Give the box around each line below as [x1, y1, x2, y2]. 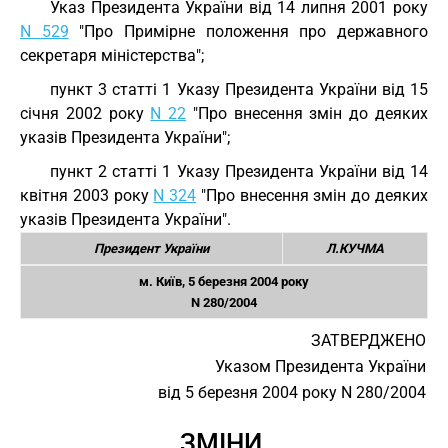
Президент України [94, 241, 209, 256]
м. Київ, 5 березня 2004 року [139, 274, 309, 289]
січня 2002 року [20, 104, 151, 123]
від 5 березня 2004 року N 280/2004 [158, 383, 426, 402]
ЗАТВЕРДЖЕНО [311, 331, 426, 350]
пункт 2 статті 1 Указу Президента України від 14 [50, 162, 428, 181]
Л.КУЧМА [326, 241, 384, 256]
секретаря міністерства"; [20, 46, 204, 65]
